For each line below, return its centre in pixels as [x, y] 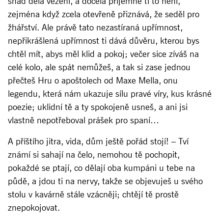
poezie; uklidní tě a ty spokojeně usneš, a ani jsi [98, 107]
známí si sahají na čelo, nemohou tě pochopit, [94, 154]
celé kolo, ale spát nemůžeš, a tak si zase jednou [99, 67]
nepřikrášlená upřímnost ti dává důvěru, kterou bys [104, 41]
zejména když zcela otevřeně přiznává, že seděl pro [104, 14]
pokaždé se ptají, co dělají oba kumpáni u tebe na [101, 168]
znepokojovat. [34, 207]
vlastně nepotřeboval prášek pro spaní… [83, 120]
